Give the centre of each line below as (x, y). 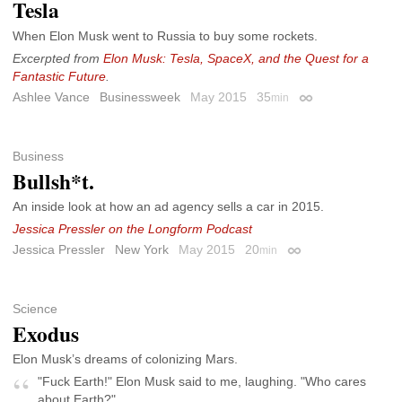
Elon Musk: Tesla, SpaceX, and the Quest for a (236, 59)
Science (35, 308)
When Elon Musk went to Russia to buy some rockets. (165, 36)
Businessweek (140, 97)
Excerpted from (58, 59)
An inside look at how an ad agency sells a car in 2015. (168, 207)
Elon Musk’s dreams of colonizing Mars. (125, 359)
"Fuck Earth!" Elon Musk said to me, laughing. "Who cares (202, 382)
